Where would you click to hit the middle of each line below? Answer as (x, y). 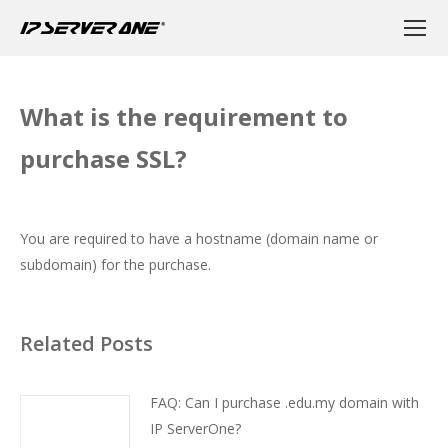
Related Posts (86, 343)
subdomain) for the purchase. (115, 264)
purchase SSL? (103, 158)
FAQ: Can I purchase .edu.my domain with (284, 402)
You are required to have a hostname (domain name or (199, 238)
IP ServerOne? (195, 428)
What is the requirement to (184, 116)
